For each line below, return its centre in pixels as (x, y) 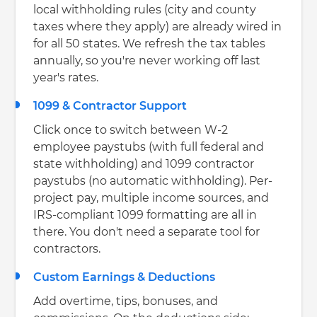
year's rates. (66, 78)
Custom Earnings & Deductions (125, 278)
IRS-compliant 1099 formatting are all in (145, 215)
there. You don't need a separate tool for (147, 232)
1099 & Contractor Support (110, 106)
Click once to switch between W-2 (131, 131)
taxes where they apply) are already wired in (158, 27)
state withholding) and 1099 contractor (144, 165)
